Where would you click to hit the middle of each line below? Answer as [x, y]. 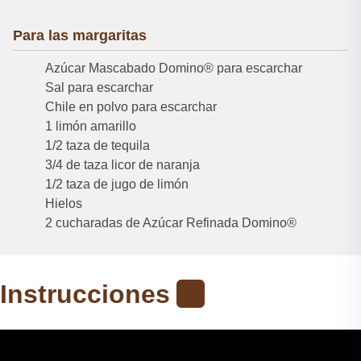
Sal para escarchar [99, 87]
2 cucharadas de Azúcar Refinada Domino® [171, 222]
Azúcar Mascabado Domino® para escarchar [174, 68]
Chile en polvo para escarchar [131, 106]
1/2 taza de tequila [98, 145]
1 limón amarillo [91, 126]
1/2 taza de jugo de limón [117, 184]
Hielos [64, 203]
